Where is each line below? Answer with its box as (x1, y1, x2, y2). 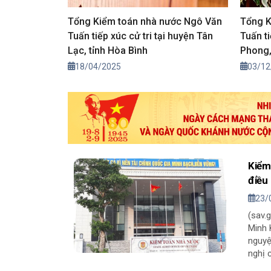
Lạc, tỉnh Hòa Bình (68, 45, 148, 56)
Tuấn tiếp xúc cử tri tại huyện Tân (68, 30, 213, 42)
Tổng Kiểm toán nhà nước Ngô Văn (68, 16, 222, 27)
